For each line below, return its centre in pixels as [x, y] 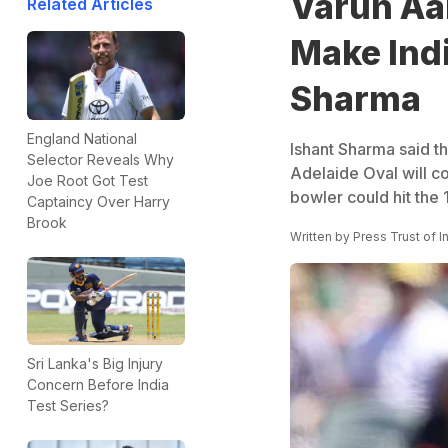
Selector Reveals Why [100, 159]
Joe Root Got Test [87, 180]
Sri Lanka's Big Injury [95, 364]
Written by [321, 236]
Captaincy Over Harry [98, 201]
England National [82, 138]
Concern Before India [98, 385]
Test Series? [68, 406]
